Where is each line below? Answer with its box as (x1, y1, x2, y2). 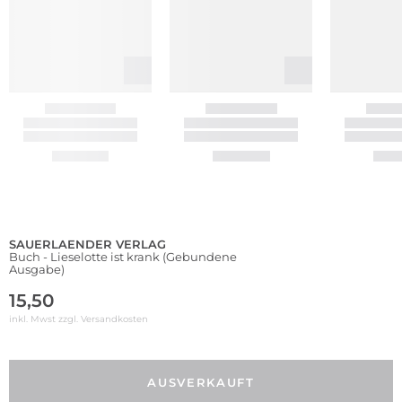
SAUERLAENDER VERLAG (9, 236, 166, 251)
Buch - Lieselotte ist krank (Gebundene (9, 249, 237, 264)
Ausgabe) (9, 261, 65, 276)
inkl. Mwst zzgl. (9, 312, 81, 325)
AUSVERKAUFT (147, 374, 255, 389)
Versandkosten (81, 312, 148, 325)
